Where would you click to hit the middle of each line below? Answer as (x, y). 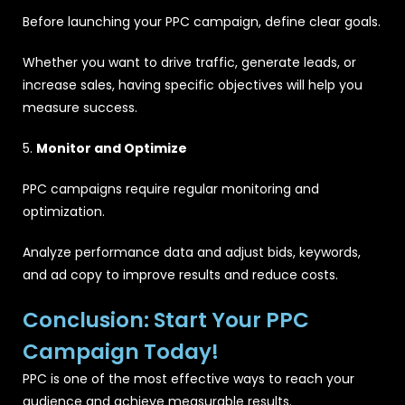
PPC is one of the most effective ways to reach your (188, 378)
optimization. (64, 211)
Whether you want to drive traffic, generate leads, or (189, 62)
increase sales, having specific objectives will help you (193, 85)
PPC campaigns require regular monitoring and (171, 188)
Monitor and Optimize (112, 148)
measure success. (80, 107)
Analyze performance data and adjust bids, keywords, (192, 252)
